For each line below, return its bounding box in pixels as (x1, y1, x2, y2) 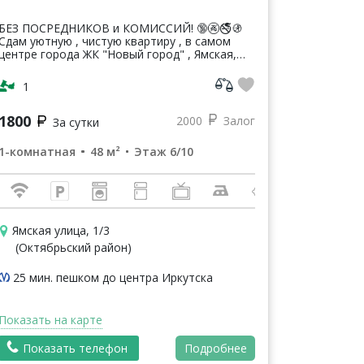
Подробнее (184, 340, 247, 357)
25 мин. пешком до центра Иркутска (13, 269, 213, 285)
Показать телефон (23, 340, 128, 356)
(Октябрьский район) (15, 239, 132, 255)
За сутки (52, 114, 99, 130)
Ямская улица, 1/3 (11, 222, 110, 238)
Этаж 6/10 (134, 143, 193, 159)
